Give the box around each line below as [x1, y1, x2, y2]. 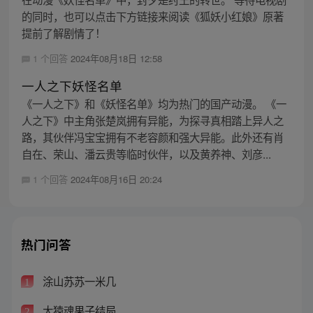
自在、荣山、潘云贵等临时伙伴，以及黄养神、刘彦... [21, 145, 271, 161]
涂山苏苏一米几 [39, 273, 116, 289]
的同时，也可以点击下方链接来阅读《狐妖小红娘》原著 [21, 8, 284, 24]
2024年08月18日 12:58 [70, 51, 162, 65]
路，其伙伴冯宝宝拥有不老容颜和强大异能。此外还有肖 [21, 129, 284, 145]
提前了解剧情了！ [21, 24, 105, 41]
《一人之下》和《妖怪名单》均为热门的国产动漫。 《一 [21, 95, 286, 111]
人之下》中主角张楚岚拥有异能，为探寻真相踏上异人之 [21, 112, 284, 128]
